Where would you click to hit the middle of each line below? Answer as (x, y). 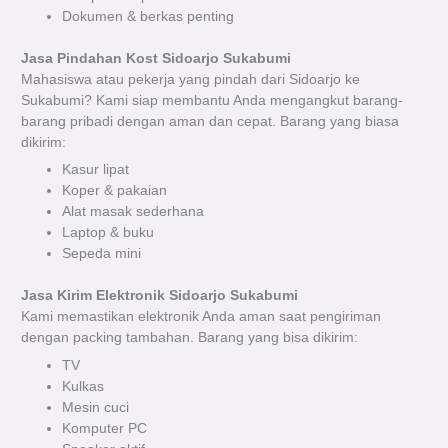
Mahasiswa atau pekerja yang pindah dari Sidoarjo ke (191, 79)
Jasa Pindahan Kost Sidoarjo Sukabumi (156, 58)
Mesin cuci (96, 407)
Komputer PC (105, 428)
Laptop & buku (108, 233)
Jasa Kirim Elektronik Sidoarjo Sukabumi (160, 295)
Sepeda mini (102, 254)
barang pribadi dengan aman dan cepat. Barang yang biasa (210, 121)
